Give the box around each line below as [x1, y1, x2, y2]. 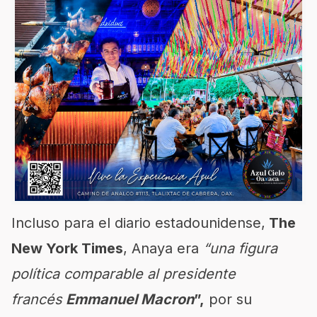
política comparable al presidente [11, 265, 236, 282]
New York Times [11, 240, 123, 257]
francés [11, 291, 62, 308]
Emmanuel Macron [62, 291, 194, 308]
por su [204, 291, 252, 308]
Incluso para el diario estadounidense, [11, 214, 265, 231]
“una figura [203, 240, 277, 257]
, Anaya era [123, 240, 203, 257]
